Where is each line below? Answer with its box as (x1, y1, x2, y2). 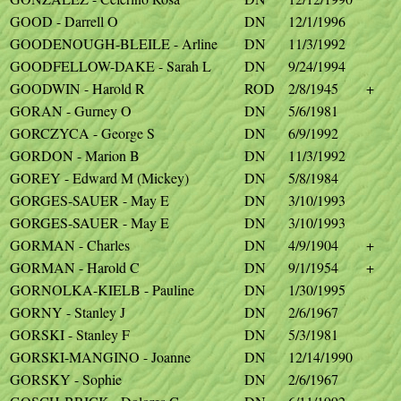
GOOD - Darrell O (10, 12, 118, 30)
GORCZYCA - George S (10, 124, 155, 142)
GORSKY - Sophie (10, 370, 122, 388)
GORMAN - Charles (10, 235, 130, 254)
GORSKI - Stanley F (10, 325, 130, 344)
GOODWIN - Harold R (10, 79, 145, 98)
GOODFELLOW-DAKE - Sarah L (10, 56, 211, 75)
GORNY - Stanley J (10, 303, 125, 321)
